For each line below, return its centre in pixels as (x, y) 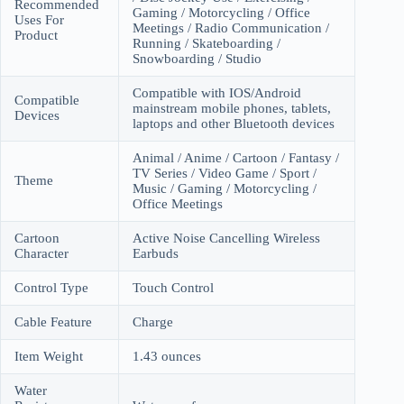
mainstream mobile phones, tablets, (232, 108)
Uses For (39, 19)
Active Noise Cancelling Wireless (226, 238)
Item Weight (49, 356)
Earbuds (156, 253)
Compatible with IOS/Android (217, 92)
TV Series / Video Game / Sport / (225, 173)
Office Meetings (178, 203)
